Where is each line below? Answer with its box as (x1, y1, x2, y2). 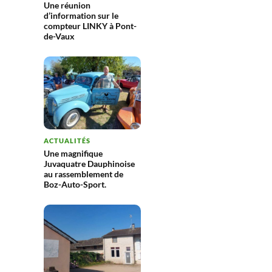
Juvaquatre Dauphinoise (44, 158, 135, 169)
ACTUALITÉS (44, 137, 90, 145)
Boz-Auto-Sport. (44, 179, 106, 190)
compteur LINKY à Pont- (44, 21, 137, 32)
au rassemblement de (44, 169, 123, 180)
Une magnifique (44, 148, 103, 159)
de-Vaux (44, 31, 75, 42)
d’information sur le (44, 10, 118, 21)
